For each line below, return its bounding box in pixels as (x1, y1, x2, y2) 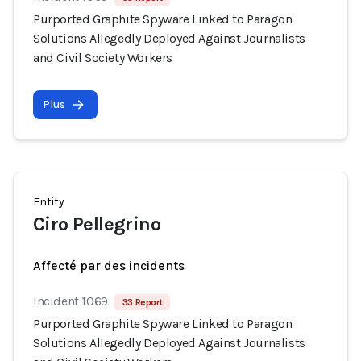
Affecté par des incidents (33, 258, 185, 273)
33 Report (122, 297, 163, 308)
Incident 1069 (33, 293, 108, 309)
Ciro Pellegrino (33, 213, 160, 235)
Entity (33, 195, 64, 209)
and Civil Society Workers (33, 50, 173, 65)
